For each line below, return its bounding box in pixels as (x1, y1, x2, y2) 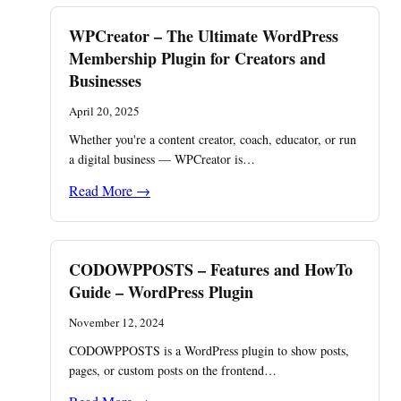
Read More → (69, 181, 150, 200)
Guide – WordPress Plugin (69, 280, 253, 303)
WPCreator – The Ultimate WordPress (69, 24, 338, 47)
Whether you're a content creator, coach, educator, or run (69, 131, 356, 148)
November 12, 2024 (69, 314, 165, 330)
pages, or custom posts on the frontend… (69, 362, 277, 379)
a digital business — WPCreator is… (69, 150, 255, 167)
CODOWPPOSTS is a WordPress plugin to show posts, (69, 342, 349, 359)
